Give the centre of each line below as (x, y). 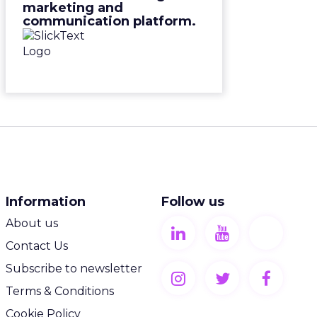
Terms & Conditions (60, 291)
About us (32, 223)
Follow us (193, 202)
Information (46, 202)
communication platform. (109, 21)
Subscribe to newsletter (74, 269)
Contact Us (37, 246)
